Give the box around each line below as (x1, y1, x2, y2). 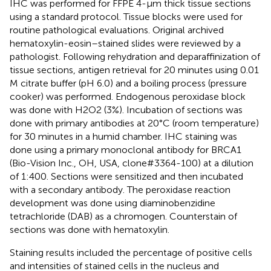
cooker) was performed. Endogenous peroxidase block (10, 90, 246, 102)
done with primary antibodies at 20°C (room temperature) (10, 117, 259, 129)
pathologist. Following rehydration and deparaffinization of (10, 50, 260, 62)
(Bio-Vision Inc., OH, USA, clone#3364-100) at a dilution (10, 157, 253, 169)
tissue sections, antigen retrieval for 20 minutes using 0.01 (10, 64, 259, 76)
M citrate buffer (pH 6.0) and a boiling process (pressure (10, 77, 247, 89)
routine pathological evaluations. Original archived (10, 24, 224, 36)
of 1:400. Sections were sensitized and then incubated (10, 170, 243, 182)
